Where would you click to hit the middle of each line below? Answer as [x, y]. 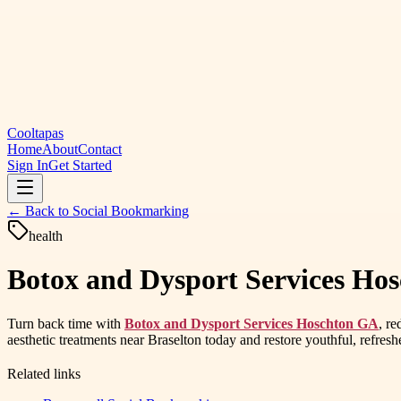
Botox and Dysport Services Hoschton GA [252, 323]
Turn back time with [66, 323]
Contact [100, 149]
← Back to [40, 211]
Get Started [80, 165]
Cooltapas [35, 133]
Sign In [28, 165]
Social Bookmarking [131, 211]
